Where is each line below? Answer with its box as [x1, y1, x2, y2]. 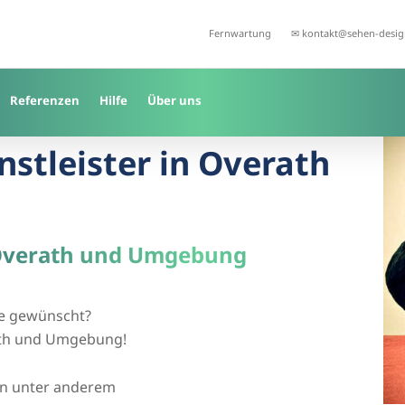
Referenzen [10, 92, 80, 108]
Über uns [147, 92, 202, 108]
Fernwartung [208, 26, 271, 40]
